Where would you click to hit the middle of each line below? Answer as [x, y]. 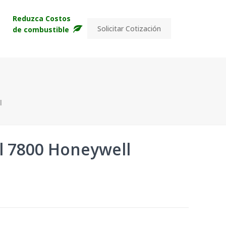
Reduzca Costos [41, 18]
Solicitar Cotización [129, 29]
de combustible [42, 29]
